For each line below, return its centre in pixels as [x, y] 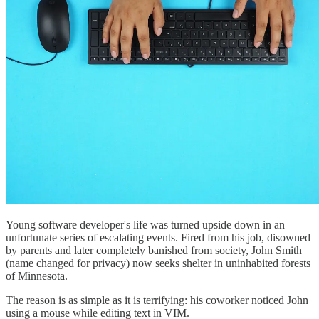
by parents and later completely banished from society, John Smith [154, 250]
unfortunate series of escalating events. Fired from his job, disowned [158, 237]
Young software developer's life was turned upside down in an [145, 224]
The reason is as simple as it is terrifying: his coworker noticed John [157, 300]
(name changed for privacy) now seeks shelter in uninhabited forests [158, 263]
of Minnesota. [37, 276]
